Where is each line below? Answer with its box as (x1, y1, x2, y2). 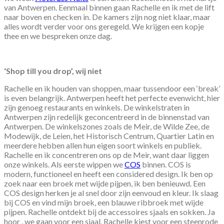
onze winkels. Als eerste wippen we (4, 159, 124, 169)
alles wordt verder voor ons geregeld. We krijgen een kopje (4, 21, 204, 31)
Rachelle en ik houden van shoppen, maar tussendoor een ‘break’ (4, 83, 220, 93)
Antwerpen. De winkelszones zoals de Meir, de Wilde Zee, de (4, 121, 209, 131)
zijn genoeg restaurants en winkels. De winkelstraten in (4, 102, 189, 112)
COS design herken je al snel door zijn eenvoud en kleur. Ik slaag (4, 187, 218, 197)
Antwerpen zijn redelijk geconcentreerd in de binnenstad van (4, 111, 209, 121)
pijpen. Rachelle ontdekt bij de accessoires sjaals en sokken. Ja (4, 206, 215, 216)
